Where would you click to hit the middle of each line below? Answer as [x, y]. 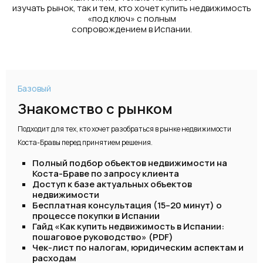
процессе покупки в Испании [96, 216]
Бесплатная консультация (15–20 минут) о [127, 205]
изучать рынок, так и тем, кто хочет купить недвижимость [131, 8]
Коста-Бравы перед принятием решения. [85, 142]
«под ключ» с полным [131, 18]
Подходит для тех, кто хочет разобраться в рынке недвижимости [124, 129]
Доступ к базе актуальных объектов [112, 184]
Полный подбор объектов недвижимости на [130, 163]
